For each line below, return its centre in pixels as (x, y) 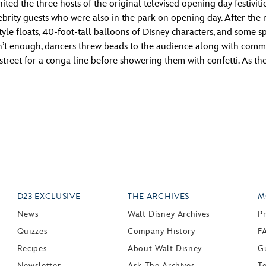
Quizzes (32, 231)
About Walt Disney (165, 248)
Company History (161, 231)
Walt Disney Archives (169, 214)
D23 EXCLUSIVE (49, 196)
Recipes (32, 248)
